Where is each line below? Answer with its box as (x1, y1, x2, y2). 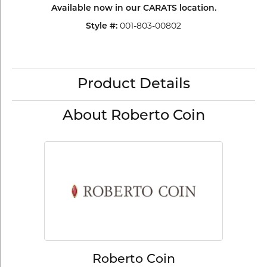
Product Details (77, 77, 190, 92)
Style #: (86, 22, 117, 31)
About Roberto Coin (62, 109, 205, 123)
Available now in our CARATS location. (51, 4, 216, 13)
